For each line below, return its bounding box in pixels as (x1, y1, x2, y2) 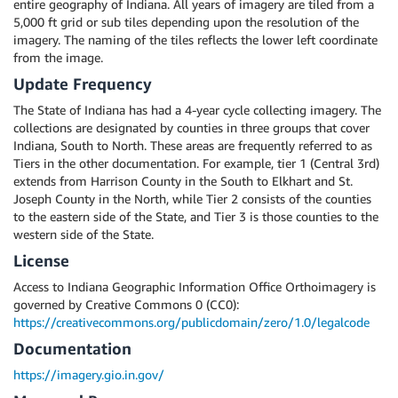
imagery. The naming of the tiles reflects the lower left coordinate (13, 32, 378, 47)
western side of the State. (13, 227, 154, 242)
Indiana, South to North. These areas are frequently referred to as (13, 138, 372, 153)
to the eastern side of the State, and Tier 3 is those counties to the (13, 209, 378, 224)
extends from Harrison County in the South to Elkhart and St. (13, 173, 353, 188)
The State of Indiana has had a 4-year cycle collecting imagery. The (13, 102, 381, 117)
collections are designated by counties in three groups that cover (13, 120, 370, 135)
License (13, 251, 69, 270)
